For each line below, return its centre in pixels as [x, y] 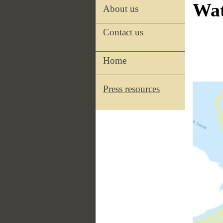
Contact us [123, 32]
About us [121, 9]
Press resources [131, 89]
